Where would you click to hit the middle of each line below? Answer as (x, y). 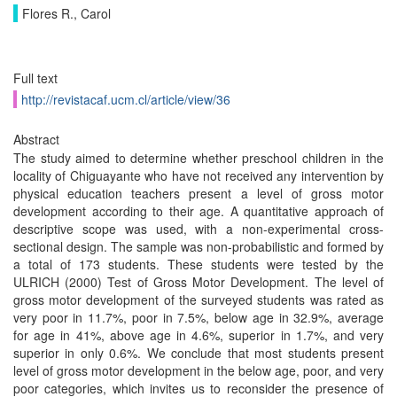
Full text (35, 78)
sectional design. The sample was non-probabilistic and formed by (198, 246)
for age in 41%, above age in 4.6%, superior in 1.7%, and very (198, 335)
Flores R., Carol (66, 13)
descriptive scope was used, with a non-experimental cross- (198, 229)
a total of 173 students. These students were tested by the (198, 264)
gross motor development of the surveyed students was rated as (198, 300)
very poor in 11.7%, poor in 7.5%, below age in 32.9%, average (198, 317)
